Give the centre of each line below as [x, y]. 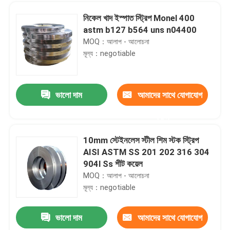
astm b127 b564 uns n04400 [140, 30]
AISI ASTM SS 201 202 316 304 [147, 152]
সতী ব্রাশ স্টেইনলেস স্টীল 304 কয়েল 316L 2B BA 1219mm [200, 219]
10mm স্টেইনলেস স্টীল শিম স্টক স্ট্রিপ [141, 140]
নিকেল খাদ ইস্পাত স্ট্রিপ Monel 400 [139, 18]
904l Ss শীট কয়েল [113, 164]
